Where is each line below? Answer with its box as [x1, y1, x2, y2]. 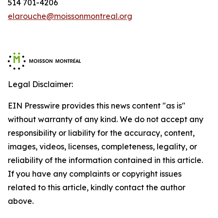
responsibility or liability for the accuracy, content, [8, 128, 195, 138]
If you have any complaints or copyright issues [8, 169, 182, 179]
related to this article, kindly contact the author [8, 182, 185, 192]
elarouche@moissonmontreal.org [8, 11, 132, 21]
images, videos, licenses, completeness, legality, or [8, 142, 197, 151]
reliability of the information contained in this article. [8, 155, 203, 165]
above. [8, 196, 34, 206]
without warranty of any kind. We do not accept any [8, 114, 203, 124]
